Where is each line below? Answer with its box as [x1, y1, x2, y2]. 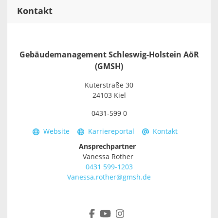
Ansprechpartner [78, 143, 140, 151]
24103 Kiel [92, 91, 126, 100]
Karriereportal [88, 127, 134, 136]
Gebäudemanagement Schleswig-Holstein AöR [19, 50, 199, 59]
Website [43, 127, 70, 136]
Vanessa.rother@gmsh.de [67, 173, 151, 182]
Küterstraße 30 [85, 81, 133, 90]
